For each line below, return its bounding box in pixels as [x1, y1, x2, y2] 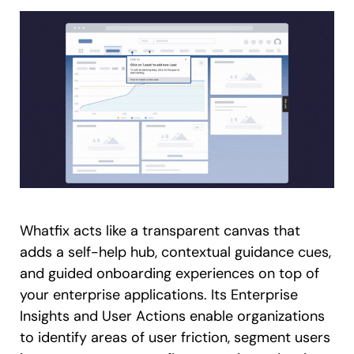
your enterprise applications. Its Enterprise [20, 284, 298, 304]
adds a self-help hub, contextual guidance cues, [20, 242, 331, 262]
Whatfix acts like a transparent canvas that [20, 220, 300, 240]
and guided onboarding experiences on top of [20, 263, 319, 283]
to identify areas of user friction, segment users [20, 327, 330, 347]
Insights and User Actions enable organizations [20, 306, 325, 326]
